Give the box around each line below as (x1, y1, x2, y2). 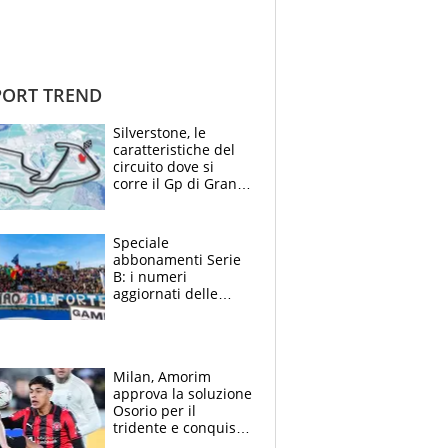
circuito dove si (113, 156, 214, 176)
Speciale (113, 232, 169, 252)
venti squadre (113, 300, 206, 320)
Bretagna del (113, 190, 199, 210)
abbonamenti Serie (113, 249, 241, 269)
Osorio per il (113, 400, 196, 420)
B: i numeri (113, 266, 187, 286)
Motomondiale (113, 207, 210, 227)
